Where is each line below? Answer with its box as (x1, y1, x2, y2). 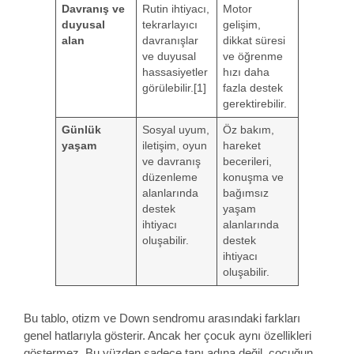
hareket (222, 140, 261, 153)
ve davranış (141, 156, 201, 168)
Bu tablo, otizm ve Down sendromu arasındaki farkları (24, 311, 300, 326)
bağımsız (222, 187, 269, 200)
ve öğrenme (222, 51, 283, 63)
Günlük (61, 124, 101, 137)
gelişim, (222, 19, 261, 32)
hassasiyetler (141, 66, 208, 79)
